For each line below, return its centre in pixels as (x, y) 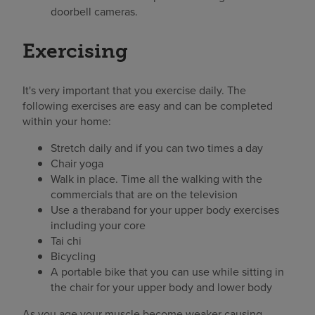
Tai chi (66, 240)
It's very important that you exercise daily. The (134, 90)
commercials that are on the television (144, 194)
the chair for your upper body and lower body (161, 287)
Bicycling (73, 256)
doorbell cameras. (94, 12)
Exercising (75, 50)
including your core (98, 225)
